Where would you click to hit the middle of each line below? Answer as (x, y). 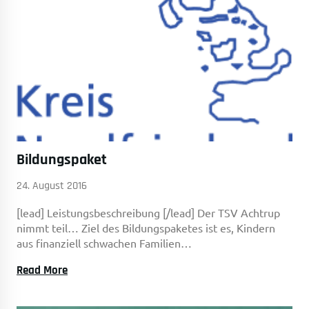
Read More (42, 270)
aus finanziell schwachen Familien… (104, 243)
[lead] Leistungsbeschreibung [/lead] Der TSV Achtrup (148, 212)
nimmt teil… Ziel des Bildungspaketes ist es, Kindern (146, 228)
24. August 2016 (52, 186)
